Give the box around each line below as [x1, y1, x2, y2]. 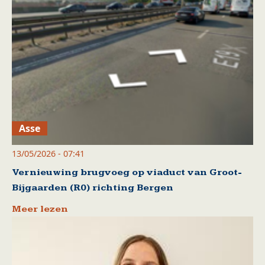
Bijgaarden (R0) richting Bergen [12, 182, 173, 194]
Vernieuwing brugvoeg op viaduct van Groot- [12, 167, 242, 179]
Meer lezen [12, 203, 68, 215]
